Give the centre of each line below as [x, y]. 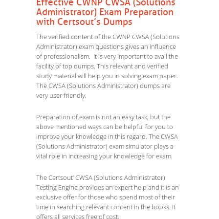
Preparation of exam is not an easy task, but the [103, 117]
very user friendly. [61, 95]
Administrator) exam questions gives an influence [106, 46]
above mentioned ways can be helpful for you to [105, 127]
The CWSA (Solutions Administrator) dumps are [103, 86]
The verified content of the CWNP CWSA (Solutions [108, 37]
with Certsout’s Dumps [84, 22]
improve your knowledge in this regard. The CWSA [107, 136]
